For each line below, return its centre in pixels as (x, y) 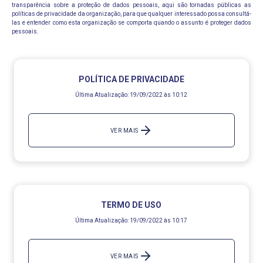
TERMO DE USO (131, 205)
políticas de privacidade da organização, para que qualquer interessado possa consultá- (131, 14)
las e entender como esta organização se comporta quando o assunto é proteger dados (131, 23)
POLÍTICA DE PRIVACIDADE (131, 79)
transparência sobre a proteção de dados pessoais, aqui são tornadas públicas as (131, 5)
